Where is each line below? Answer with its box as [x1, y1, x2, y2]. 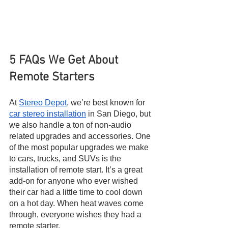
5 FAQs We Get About [9, 53, 121, 68]
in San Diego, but [86, 109, 153, 119]
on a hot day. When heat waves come [9, 199, 146, 208]
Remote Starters [9, 70, 95, 85]
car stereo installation [9, 109, 86, 119]
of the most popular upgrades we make [9, 143, 151, 152]
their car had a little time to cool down [9, 188, 145, 197]
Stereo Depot [19, 98, 67, 107]
